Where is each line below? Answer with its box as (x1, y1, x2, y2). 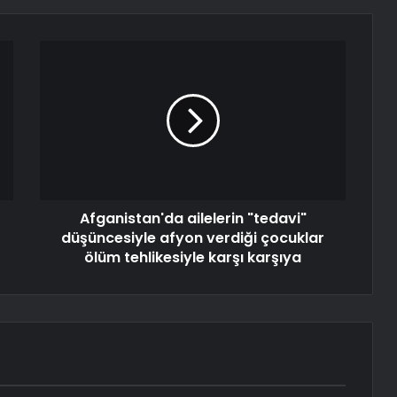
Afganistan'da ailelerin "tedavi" (79, 208, 307, 230)
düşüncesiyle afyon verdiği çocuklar (61, 228, 324, 249)
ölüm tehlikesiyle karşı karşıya (84, 247, 301, 269)
